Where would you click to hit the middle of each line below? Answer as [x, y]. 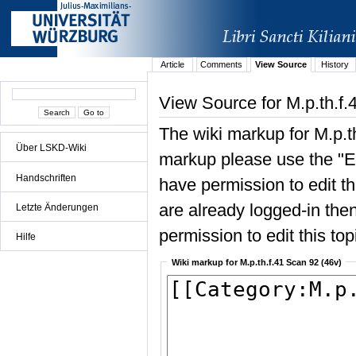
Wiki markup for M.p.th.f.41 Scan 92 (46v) [256, 262]
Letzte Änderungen [57, 207]
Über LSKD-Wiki [51, 148]
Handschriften [46, 178]
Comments [222, 65]
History [335, 65]
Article [172, 65]
